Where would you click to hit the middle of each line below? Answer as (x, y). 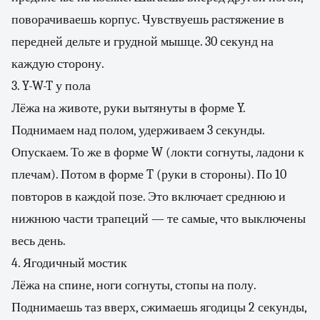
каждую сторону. (58, 64)
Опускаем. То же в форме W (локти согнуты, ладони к (158, 152)
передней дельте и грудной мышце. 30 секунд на (142, 42)
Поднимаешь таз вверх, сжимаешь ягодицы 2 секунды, (159, 307)
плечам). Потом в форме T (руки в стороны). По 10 (149, 175)
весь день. (39, 241)
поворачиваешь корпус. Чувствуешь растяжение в (148, 20)
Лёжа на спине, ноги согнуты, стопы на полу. (134, 285)
